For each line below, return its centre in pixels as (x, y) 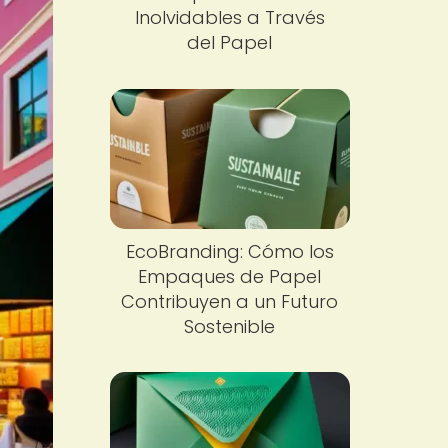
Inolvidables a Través (229, 17)
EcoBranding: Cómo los (229, 251)
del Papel (230, 42)
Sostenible (230, 326)
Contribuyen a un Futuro (230, 301)
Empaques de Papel (230, 276)
